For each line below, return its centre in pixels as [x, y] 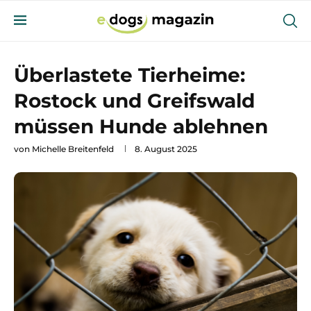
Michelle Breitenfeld [73, 149]
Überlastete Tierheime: [129, 75]
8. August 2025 [166, 149]
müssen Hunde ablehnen [141, 126]
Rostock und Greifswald [134, 101]
